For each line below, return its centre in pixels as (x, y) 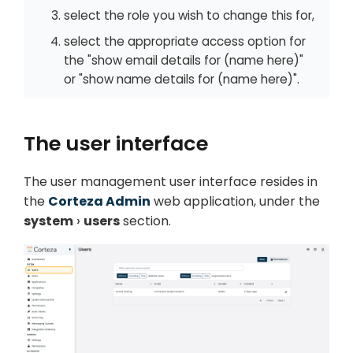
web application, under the (235, 201)
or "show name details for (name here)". (182, 79)
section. (145, 221)
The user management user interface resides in (171, 181)
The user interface (116, 144)
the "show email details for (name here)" (184, 60)
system (48, 221)
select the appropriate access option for (185, 41)
